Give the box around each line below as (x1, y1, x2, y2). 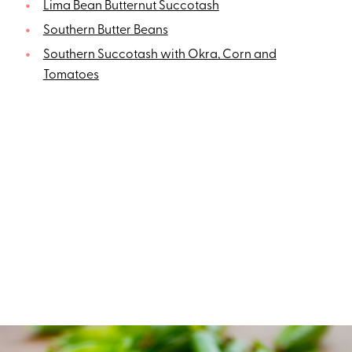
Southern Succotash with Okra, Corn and (42, 48, 277, 61)
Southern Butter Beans (42, 24, 168, 37)
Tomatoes (42, 68, 99, 82)
